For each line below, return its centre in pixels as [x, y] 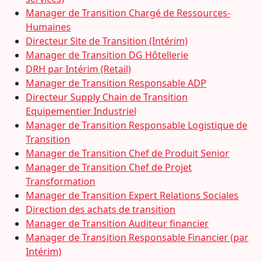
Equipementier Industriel [81, 111]
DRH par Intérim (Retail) [78, 69]
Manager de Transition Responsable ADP [116, 83]
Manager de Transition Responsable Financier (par [137, 237]
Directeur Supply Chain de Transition [107, 97]
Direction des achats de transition [101, 209]
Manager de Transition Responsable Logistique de [137, 125]
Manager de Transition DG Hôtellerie [107, 55]
